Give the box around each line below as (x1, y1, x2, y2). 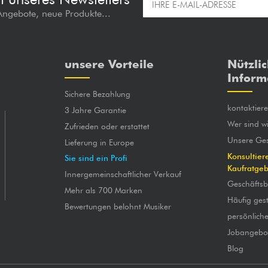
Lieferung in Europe (65, 137, 135, 147)
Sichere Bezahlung (65, 89, 131, 99)
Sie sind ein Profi (65, 153, 128, 163)
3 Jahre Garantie (65, 105, 127, 115)
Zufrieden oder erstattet (65, 121, 150, 131)
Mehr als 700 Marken (65, 185, 143, 196)
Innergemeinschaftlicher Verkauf (65, 169, 182, 179)
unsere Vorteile (65, 57, 154, 72)
